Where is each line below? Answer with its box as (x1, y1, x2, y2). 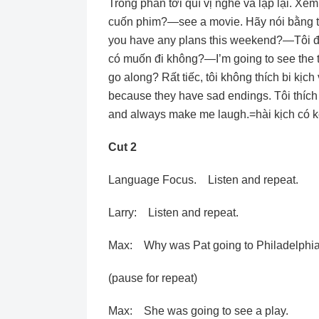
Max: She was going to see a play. (108, 305, 288, 317)
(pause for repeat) (108, 272, 197, 284)
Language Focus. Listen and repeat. (108, 174, 298, 186)
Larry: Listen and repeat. (108, 206, 239, 219)
